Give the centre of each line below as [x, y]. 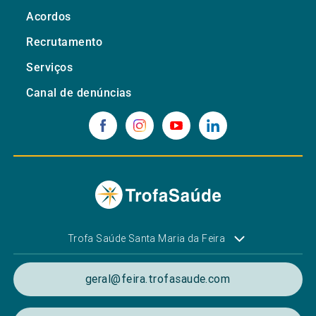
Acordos [49, 17]
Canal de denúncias [79, 93]
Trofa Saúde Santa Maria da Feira [146, 238]
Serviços [50, 67]
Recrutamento [65, 42]
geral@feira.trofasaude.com [158, 279]
